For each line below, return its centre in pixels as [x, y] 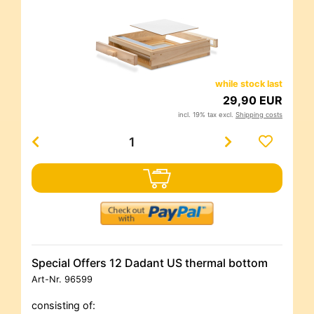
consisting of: [63, 306]
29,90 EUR [253, 101]
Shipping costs [259, 115]
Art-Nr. [48, 280]
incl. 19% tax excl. [207, 115]
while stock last [249, 84]
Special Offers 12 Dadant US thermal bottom [150, 263]
